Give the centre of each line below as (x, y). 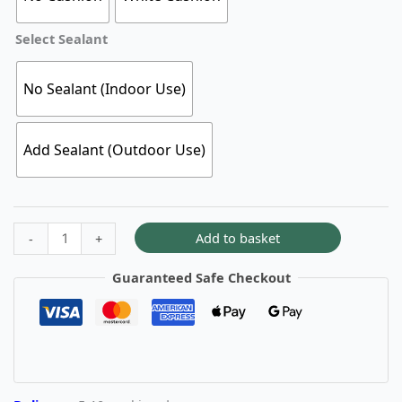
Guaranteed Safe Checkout (201, 277)
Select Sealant (61, 38)
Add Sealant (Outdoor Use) (114, 149)
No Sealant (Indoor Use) (105, 88)
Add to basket (237, 238)
